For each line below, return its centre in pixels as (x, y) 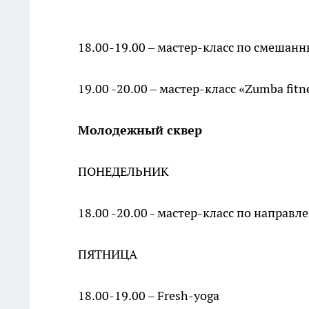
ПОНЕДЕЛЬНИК (123, 171)
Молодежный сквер (140, 130)
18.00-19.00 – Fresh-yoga (149, 296)
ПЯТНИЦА (108, 254)
